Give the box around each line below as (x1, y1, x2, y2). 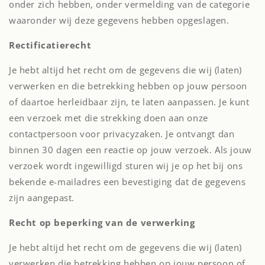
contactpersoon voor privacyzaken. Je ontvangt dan (9, 128, 235, 140)
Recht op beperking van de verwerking (9, 216, 195, 228)
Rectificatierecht (9, 39, 92, 51)
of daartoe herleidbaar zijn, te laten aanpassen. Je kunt (9, 96, 250, 108)
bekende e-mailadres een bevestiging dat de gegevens (9, 176, 246, 188)
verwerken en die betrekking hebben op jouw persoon (9, 80, 248, 92)
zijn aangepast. (9, 192, 75, 203)
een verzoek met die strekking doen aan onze (9, 112, 208, 124)
